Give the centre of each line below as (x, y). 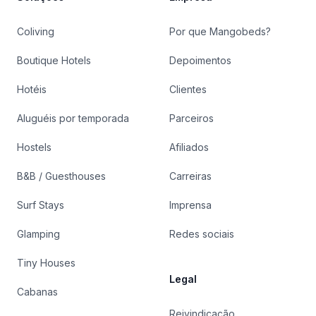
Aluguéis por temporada (73, 119)
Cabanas (37, 292)
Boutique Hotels (54, 61)
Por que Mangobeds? (220, 32)
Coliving (36, 32)
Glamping (38, 234)
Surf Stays (41, 205)
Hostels (34, 147)
